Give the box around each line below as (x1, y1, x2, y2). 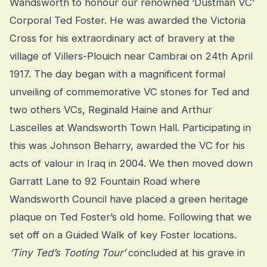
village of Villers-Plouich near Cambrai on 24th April (10, 50, 253, 63)
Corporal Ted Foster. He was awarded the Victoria (10, 14, 246, 27)
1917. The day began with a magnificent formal (10, 68, 225, 80)
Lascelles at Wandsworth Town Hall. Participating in (10, 122, 251, 134)
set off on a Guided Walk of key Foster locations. (10, 229, 237, 241)
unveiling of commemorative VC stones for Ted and (10, 86, 249, 98)
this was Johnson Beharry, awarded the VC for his (10, 139, 245, 152)
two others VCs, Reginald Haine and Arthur (10, 104, 212, 116)
